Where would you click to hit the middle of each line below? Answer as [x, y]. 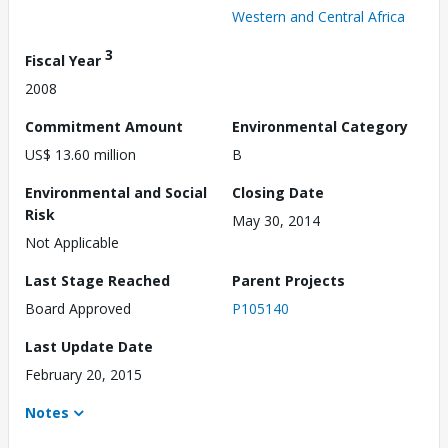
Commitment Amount [104, 126]
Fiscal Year [65, 60]
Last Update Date [89, 346]
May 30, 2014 [276, 220]
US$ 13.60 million [80, 154]
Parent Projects [288, 280]
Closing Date [278, 192]
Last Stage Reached [97, 280]
